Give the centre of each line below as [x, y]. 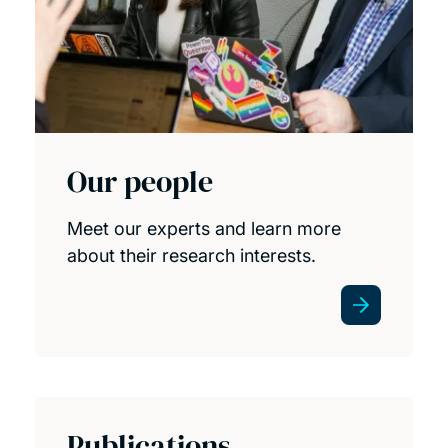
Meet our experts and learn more [203, 228]
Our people [139, 181]
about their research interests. [191, 255]
